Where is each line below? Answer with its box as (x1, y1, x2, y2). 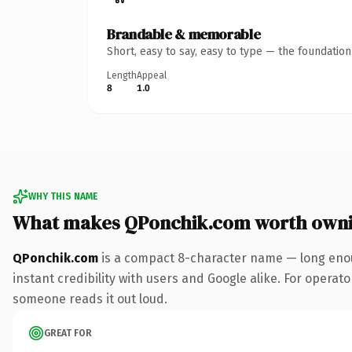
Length (107, 69, 137, 81)
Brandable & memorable (107, 24, 261, 44)
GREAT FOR (44, 327, 92, 339)
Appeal (137, 69, 167, 81)
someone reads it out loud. (13, 291, 167, 306)
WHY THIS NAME (28, 190, 97, 202)
